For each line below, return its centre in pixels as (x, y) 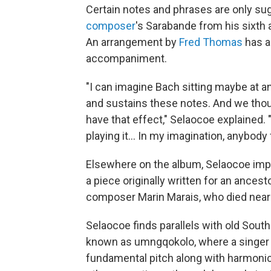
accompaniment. (126, 58)
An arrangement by (132, 42)
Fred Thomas (211, 42)
